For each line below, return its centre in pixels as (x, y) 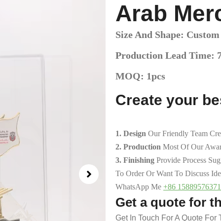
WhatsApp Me (139, 187)
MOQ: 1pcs (140, 76)
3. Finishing (136, 160)
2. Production (139, 147)
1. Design (132, 133)
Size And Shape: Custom (167, 35)
